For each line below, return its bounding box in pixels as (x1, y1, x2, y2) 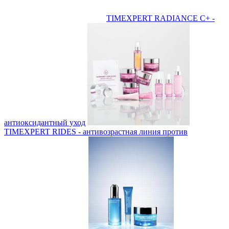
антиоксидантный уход (4, 118, 85, 127)
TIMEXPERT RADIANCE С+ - (106, 13, 215, 22)
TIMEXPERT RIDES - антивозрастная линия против (4, 127, 188, 136)
